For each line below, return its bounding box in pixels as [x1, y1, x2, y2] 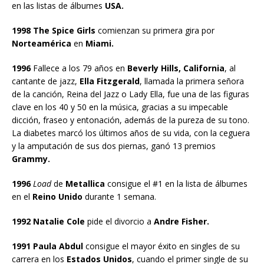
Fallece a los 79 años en [31, 62, 127, 74]
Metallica [63, 177, 105, 189]
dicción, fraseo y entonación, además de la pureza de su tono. [12, 114, 249, 126]
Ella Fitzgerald [80, 75, 140, 87]
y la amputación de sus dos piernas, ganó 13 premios [12, 140, 216, 151]
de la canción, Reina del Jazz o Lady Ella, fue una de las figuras [12, 88, 249, 100]
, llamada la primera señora [140, 75, 244, 87]
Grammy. [12, 153, 50, 164]
